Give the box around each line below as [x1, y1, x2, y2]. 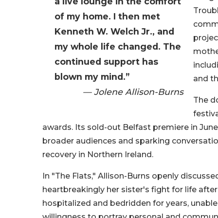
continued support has [54, 56, 158, 67]
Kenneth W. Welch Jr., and [54, 26, 174, 37]
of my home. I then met [54, 11, 160, 22]
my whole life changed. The [54, 41, 181, 52]
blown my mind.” [54, 72, 129, 82]
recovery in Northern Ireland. [42, 150, 153, 160]
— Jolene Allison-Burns [83, 87, 183, 97]
